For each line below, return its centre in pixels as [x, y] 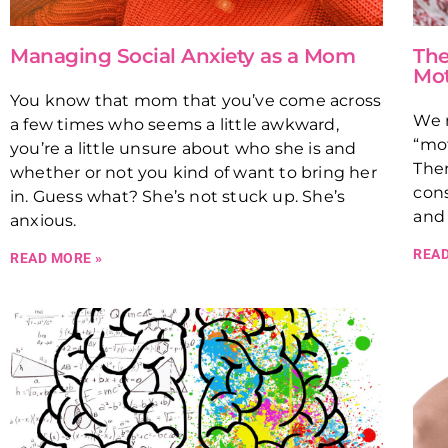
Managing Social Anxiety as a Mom [182, 55]
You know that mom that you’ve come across [196, 100]
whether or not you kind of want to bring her [193, 172]
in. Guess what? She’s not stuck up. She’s [178, 196]
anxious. [43, 220]
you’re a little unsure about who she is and [183, 148]
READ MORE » [56, 257]
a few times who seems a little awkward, [174, 124]
